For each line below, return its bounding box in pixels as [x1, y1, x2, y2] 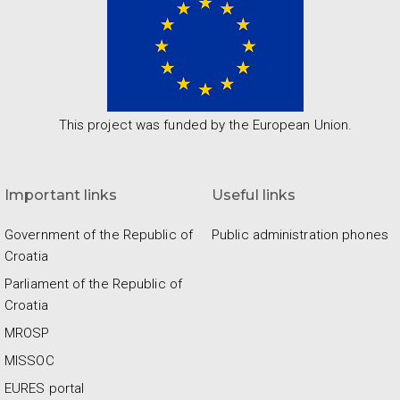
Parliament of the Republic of [4, 276, 182, 293]
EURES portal [4, 380, 85, 397]
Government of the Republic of [4, 227, 193, 244]
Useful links [212, 187, 296, 204]
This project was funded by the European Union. [58, 117, 353, 134]
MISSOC [4, 353, 54, 370]
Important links [4, 187, 118, 204]
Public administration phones [212, 227, 388, 244]
